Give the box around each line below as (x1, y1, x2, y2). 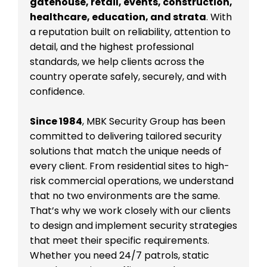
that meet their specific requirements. (30, 234, 209, 248)
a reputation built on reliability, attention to (30, 25, 231, 39)
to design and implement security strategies (30, 219, 237, 233)
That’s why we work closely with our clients (30, 204, 231, 218)
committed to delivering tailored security (30, 129, 222, 144)
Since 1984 (30, 114, 82, 129)
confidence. (30, 85, 85, 99)
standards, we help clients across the (30, 55, 204, 69)
